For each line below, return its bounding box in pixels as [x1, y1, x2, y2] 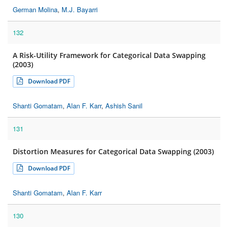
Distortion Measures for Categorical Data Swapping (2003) [13, 147, 214, 157]
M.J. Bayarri [62, 5, 98, 15]
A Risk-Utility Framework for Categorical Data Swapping [13, 50, 206, 61]
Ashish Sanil [105, 101, 142, 111]
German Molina [13, 5, 58, 15]
